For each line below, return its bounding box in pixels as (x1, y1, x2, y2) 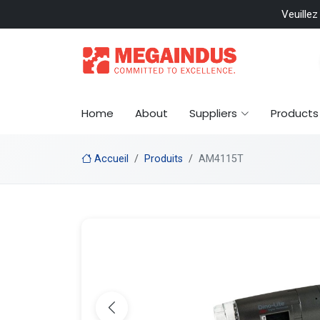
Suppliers (189, 106, 237, 121)
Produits (144, 153, 183, 165)
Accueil (91, 153, 129, 165)
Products (271, 106, 319, 121)
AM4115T (199, 153, 244, 165)
